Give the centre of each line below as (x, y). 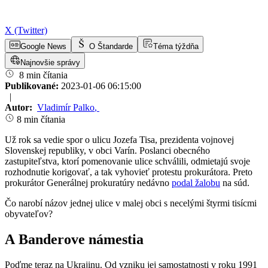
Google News (43, 47)
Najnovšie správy (50, 63)
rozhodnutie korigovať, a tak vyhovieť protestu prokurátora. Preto (129, 172)
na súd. (235, 183)
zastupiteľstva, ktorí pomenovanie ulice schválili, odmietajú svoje (127, 162)
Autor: (20, 108)
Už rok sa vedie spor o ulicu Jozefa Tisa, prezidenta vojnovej (119, 140)
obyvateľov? (29, 214)
